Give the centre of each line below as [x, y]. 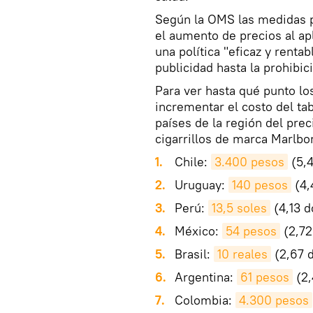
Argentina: [206, 277]
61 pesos [265, 277]
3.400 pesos [249, 162]
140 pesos [260, 185]
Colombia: [205, 300]
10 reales [242, 254]
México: [198, 231]
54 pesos [251, 231]
